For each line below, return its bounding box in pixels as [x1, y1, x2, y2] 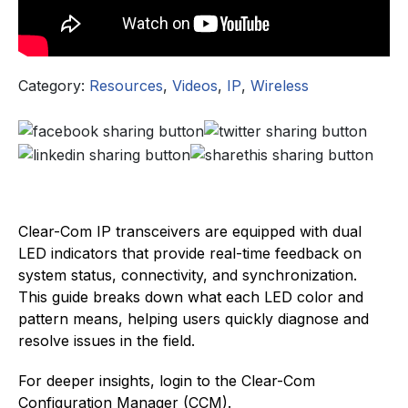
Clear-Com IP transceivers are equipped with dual [18, 221, 362, 240]
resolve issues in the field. [18, 331, 195, 350]
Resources [89, 76, 163, 96]
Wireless [250, 76, 309, 96]
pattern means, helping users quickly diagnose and [18, 309, 369, 328]
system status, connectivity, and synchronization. [18, 265, 357, 284]
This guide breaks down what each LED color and [18, 287, 363, 306]
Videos [172, 76, 218, 96]
